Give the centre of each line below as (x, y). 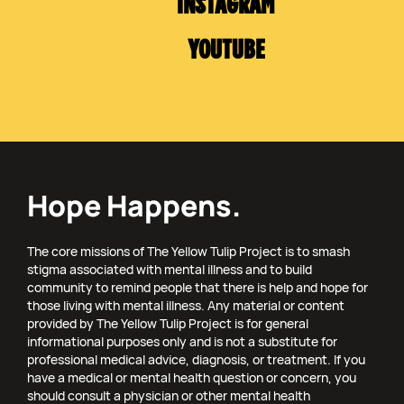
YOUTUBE (225, 50)
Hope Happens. (134, 205)
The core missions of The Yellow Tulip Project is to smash (188, 251)
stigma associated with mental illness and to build (170, 269)
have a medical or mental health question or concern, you (192, 377)
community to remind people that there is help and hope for (197, 287)
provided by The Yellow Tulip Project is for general (168, 323)
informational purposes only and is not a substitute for (182, 341)
